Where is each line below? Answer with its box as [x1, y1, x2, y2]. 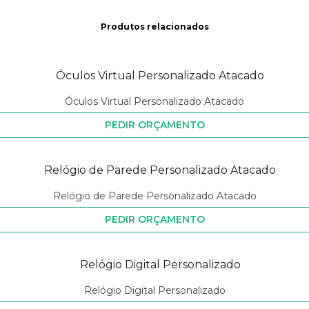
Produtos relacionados [100, 21, 209, 32]
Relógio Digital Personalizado [83, 284, 226, 297]
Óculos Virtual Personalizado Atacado [65, 95, 244, 108]
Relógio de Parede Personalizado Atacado [52, 190, 257, 203]
